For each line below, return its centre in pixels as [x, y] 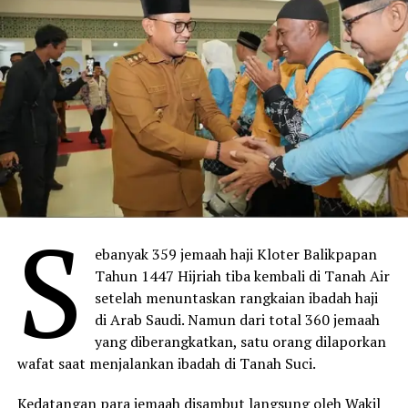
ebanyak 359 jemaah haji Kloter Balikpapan [236, 255]
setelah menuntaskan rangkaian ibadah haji [237, 298]
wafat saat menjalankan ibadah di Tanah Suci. [166, 364]
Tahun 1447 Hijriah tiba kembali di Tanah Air [243, 276]
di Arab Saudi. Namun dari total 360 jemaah [238, 320]
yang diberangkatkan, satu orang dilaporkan [241, 342]
